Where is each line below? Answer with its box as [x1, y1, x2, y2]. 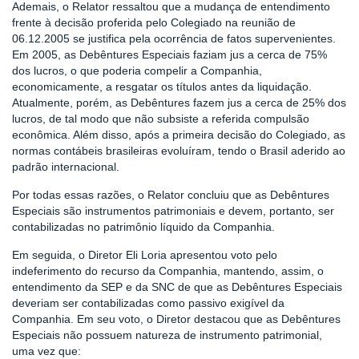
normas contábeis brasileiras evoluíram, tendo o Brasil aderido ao [12, 144, 345, 157]
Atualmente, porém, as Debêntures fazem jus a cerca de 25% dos [12, 96, 346, 109]
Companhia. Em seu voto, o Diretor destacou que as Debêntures [12, 313, 341, 325]
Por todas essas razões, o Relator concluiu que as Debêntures [12, 188, 329, 201]
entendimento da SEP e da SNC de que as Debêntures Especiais [12, 280, 342, 293]
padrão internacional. [12, 160, 119, 173]
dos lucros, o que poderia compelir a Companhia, [12, 64, 262, 77]
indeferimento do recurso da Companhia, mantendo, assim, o [12, 264, 324, 277]
